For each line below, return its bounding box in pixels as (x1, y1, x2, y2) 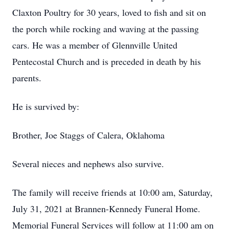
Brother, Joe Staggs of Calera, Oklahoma (12, 129, 165, 141)
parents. (12, 72, 41, 84)
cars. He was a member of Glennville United (12, 39, 177, 51)
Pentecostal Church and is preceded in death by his (12, 55, 201, 67)
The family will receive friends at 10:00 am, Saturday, (12, 186, 213, 198)
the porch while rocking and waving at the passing (12, 22, 199, 35)
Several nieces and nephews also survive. (12, 157, 164, 170)
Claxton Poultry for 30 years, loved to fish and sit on (12, 6, 206, 18)
